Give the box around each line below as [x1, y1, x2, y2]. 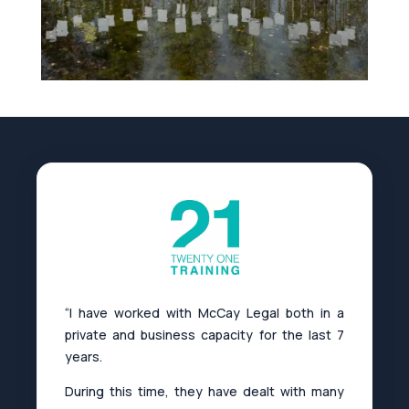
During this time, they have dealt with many [65, 382, 344, 400]
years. [65, 347, 102, 365]
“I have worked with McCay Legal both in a [65, 303, 344, 321]
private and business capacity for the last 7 [65, 325, 344, 343]
